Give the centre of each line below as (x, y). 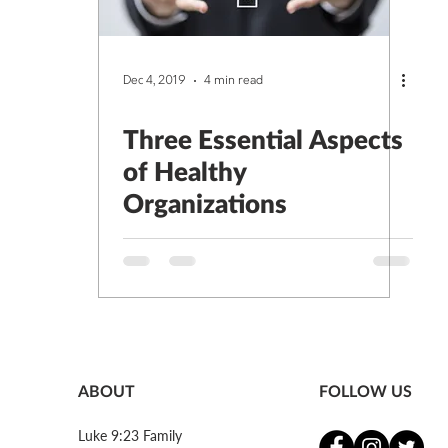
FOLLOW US (365, 390)
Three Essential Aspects (263, 138)
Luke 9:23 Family (130, 435)
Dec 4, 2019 (154, 81)
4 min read (233, 81)
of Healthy (185, 170)
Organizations (205, 202)
